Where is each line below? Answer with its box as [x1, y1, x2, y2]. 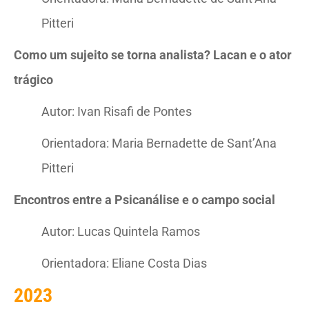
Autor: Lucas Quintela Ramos [41, 224, 200, 239]
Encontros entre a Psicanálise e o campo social [14, 192, 275, 207]
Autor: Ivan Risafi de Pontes [41, 104, 192, 119]
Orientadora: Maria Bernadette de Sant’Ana [41, 136, 277, 150]
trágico [14, 72, 53, 87]
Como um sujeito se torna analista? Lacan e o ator [14, 48, 292, 62]
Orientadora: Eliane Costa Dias [41, 256, 207, 270]
